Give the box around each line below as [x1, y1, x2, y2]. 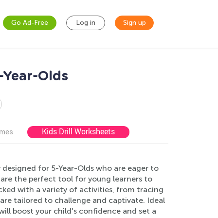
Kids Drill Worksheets [42, 126, 115, 137]
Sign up [123, 18, 146, 27]
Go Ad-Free [11, 18, 48, 27]
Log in [76, 18, 95, 27]
